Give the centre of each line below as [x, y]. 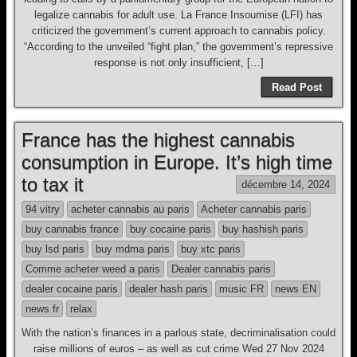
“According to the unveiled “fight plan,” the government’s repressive [178, 47]
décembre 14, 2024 [286, 184]
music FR [241, 289]
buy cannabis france [72, 229]
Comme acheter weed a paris [93, 269]
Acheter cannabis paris [254, 209]
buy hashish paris [263, 229]
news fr [42, 309]
